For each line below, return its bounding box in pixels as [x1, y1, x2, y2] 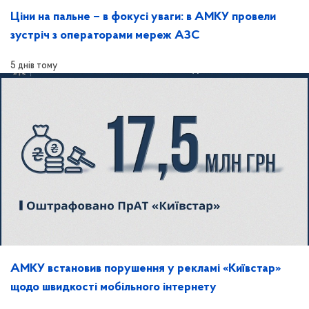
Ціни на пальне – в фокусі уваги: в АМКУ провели [10, 10, 276, 24]
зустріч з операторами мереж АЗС [10, 29, 200, 43]
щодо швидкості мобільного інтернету [10, 281, 217, 295]
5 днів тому [10, 61, 57, 72]
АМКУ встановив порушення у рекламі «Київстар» [10, 262, 281, 276]
